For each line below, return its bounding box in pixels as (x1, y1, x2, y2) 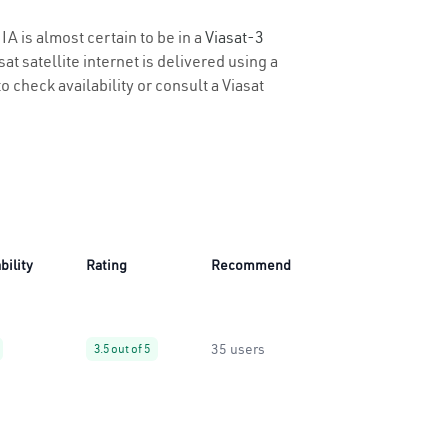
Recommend (211, 256, 291, 274)
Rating (86, 256, 127, 274)
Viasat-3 (205, 27, 264, 47)
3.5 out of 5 (94, 341, 150, 356)
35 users (211, 340, 265, 358)
